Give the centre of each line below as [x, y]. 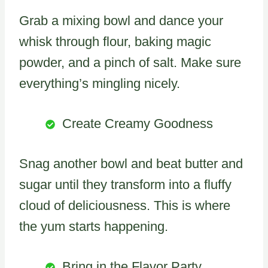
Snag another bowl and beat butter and [131, 163]
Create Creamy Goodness [138, 123]
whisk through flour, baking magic [115, 41]
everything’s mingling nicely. [100, 83]
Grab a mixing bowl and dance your [121, 20]
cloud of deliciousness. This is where [125, 205]
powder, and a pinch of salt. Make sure [130, 62]
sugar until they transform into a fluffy [125, 184]
